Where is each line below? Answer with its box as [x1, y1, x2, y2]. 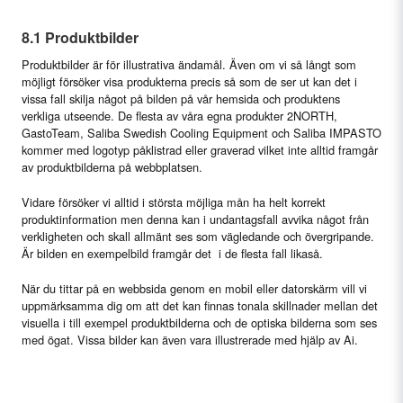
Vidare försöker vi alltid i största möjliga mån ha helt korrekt [22, 193, 326, 211]
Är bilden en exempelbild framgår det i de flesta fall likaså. [22, 245, 323, 263]
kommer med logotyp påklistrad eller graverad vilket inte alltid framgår [22, 141, 378, 159]
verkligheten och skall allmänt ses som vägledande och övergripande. [22, 228, 374, 246]
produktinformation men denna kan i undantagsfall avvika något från [22, 210, 369, 228]
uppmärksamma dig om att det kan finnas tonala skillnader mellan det [22, 297, 378, 315]
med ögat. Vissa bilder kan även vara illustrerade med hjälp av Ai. [22, 331, 358, 349]
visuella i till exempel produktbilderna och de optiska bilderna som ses [22, 314, 377, 332]
